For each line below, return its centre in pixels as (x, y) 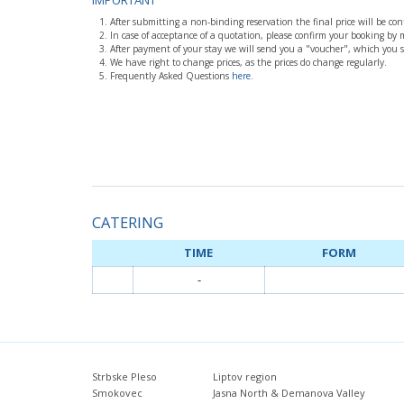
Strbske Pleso (124, 376)
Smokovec (117, 392)
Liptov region (245, 376)
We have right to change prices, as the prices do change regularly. (249, 63)
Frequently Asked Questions (171, 76)
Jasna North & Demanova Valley (289, 392)
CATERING (128, 222)
